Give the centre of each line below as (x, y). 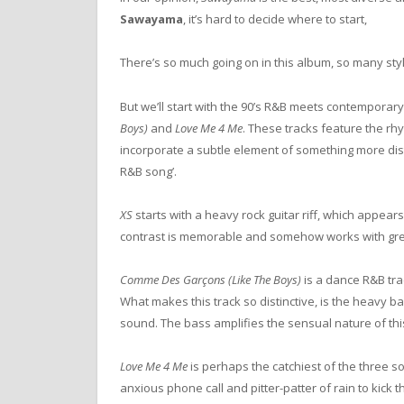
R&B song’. (148, 171)
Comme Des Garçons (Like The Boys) (212, 279)
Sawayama (151, 19)
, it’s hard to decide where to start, (275, 19)
